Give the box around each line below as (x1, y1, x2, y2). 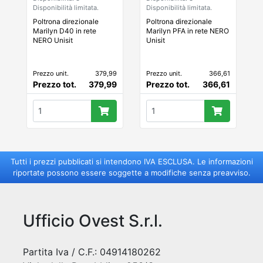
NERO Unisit (33, 35, 73, 45)
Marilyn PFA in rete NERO (146, 26, 229, 35)
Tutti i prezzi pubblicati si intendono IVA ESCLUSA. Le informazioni (10, 156, 253, 166)
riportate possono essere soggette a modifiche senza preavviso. (12, 167, 251, 177)
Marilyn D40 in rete (33, 26, 96, 35)
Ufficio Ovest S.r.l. (23, 210, 163, 231)
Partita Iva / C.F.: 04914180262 (23, 245, 161, 258)
